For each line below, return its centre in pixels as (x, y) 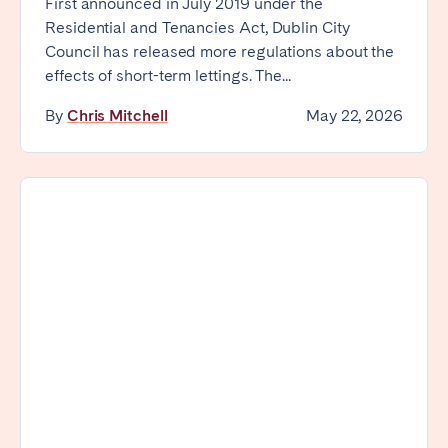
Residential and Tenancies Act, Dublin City (197, 27)
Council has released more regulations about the (220, 51)
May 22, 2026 (354, 115)
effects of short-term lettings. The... (168, 75)
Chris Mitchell (117, 115)
